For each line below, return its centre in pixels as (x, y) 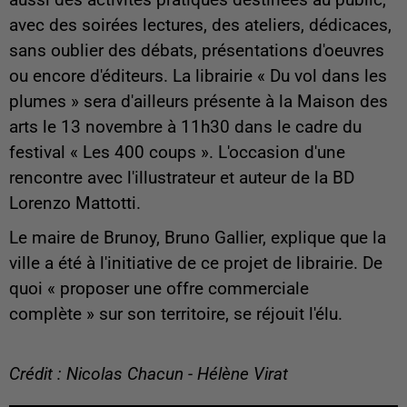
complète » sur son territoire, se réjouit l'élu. (176, 315)
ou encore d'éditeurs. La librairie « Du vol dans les (198, 77)
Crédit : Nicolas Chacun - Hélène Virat (149, 375)
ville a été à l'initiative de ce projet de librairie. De (196, 264)
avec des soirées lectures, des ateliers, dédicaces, (200, 26)
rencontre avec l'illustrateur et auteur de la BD (182, 179)
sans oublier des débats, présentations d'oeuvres (197, 51)
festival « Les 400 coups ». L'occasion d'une (177, 153)
